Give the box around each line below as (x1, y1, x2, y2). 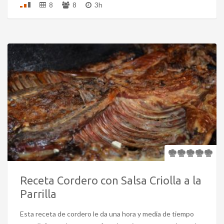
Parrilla (20, 187, 56, 200)
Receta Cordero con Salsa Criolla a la (20, 174, 201, 187)
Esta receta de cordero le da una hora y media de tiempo (20, 209, 194, 218)
